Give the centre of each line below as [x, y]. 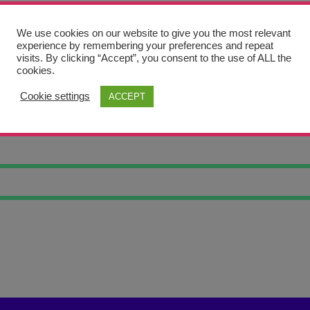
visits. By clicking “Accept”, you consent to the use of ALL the [154, 58]
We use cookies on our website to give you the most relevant [154, 33]
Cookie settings [55, 96]
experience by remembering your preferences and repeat [145, 45]
